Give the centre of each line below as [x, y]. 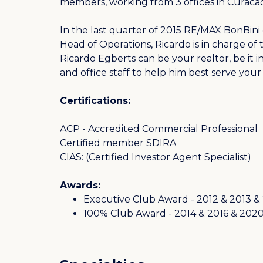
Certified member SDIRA [118, 143]
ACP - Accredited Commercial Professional [159, 129]
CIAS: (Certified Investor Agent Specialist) [156, 157]
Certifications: [97, 100]
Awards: [80, 185]
